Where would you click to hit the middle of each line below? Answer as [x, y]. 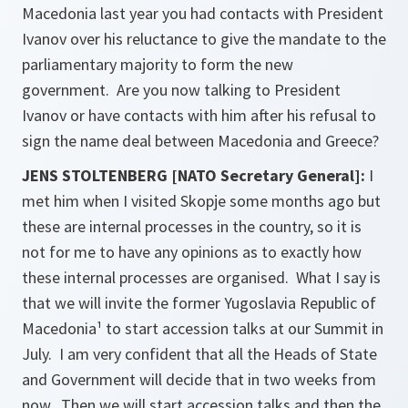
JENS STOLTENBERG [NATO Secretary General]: [194, 176]
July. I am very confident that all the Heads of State [199, 354]
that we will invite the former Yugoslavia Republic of [199, 303]
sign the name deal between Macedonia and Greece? [200, 141]
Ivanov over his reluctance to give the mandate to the [204, 39]
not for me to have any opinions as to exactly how [192, 252]
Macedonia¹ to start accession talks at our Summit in [203, 329]
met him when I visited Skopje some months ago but [201, 201]
